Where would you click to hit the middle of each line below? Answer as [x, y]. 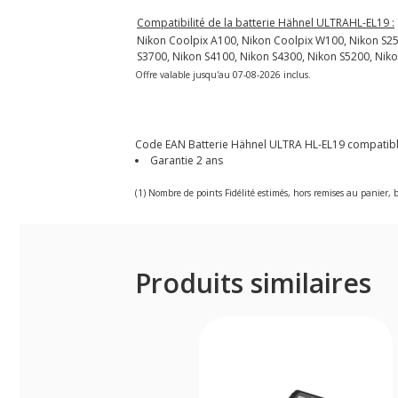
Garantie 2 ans [187, 160]
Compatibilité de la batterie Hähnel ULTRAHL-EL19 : [266, 22]
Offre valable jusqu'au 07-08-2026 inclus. [223, 74]
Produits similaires [253, 283]
